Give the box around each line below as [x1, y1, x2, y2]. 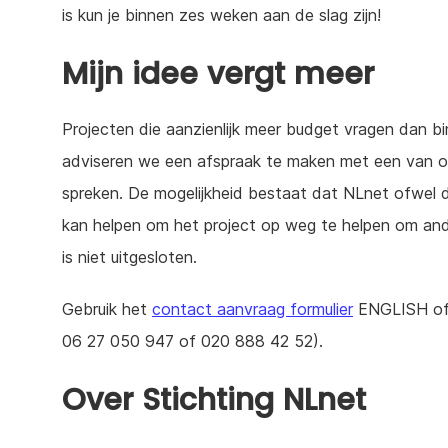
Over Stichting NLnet [62, 378, 366, 421]
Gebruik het [62, 298, 152, 319]
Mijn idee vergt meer [62, 52, 374, 95]
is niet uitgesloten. [62, 246, 197, 267]
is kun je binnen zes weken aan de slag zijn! [62, 4, 381, 25]
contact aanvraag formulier [152, 298, 353, 319]
